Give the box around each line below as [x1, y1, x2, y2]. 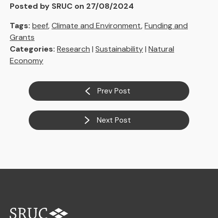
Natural [148, 44, 174, 54]
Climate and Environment [52, 20, 141, 31]
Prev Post [97, 86, 131, 96]
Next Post [97, 115, 131, 126]
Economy [10, 55, 43, 66]
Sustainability [95, 44, 143, 54]
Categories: [10, 44, 55, 54]
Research [57, 44, 90, 54]
